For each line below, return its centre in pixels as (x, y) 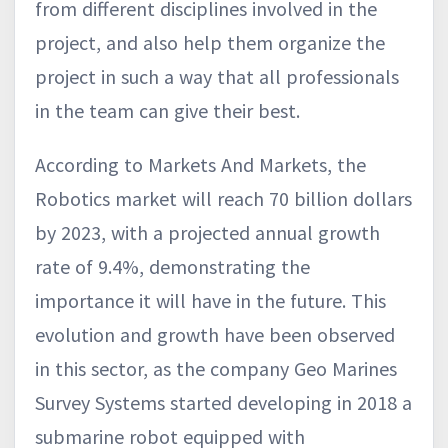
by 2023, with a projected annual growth (207, 232)
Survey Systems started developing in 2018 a (223, 402)
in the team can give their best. (167, 110)
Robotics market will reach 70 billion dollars (223, 198)
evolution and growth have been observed (215, 334)
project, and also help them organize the (210, 42)
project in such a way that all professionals (217, 76)
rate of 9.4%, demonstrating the (172, 266)
